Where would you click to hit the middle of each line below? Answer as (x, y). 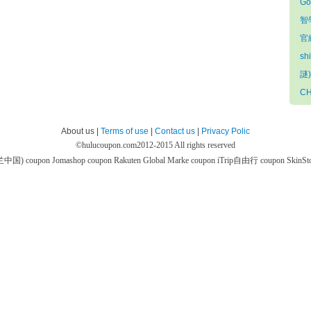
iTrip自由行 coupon (252, 160)
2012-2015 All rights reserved (186, 145)
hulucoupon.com (109, 145)
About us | (81, 131)
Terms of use (125, 131)
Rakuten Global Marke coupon (166, 160)
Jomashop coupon (83, 160)
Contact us (175, 131)
